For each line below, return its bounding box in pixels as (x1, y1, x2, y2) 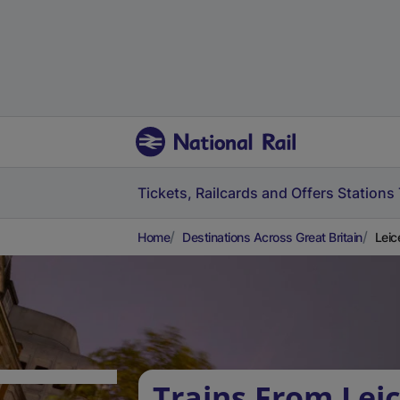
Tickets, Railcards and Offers (137, 184, 334, 202)
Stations (337, 184, 395, 202)
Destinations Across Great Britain (182, 229, 362, 245)
